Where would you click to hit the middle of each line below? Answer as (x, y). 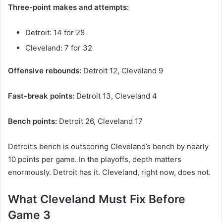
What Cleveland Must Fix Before (97, 199)
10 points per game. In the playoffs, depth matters (95, 159)
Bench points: (32, 121)
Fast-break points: (41, 96)
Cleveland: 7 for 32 (59, 48)
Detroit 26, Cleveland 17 (100, 121)
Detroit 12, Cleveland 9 (122, 70)
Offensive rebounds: (45, 70)
